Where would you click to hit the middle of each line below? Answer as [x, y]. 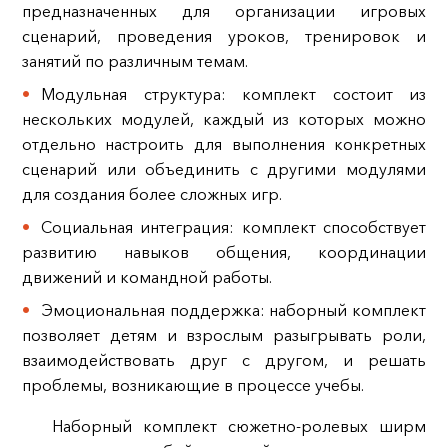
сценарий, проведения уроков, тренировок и [224, 36]
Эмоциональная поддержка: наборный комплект [234, 310]
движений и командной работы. [146, 277]
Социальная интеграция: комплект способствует [234, 227]
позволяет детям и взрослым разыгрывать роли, [224, 335]
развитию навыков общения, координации [224, 252]
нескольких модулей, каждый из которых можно [224, 119]
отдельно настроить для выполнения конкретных [224, 144]
